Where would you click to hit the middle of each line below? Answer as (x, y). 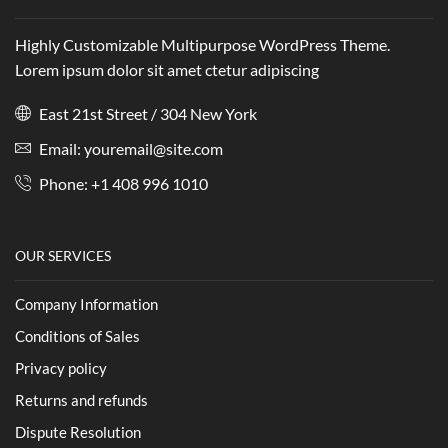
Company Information (86, 303)
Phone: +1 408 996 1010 (122, 183)
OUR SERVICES (63, 255)
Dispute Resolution (78, 431)
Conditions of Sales (77, 335)
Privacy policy (61, 367)
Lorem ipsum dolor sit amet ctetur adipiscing (167, 70)
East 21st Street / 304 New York (146, 113)
